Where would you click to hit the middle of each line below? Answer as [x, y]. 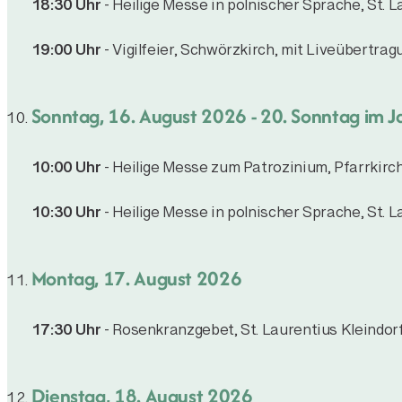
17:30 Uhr [66, 334]
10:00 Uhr [66, 171]
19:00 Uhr [66, 54]
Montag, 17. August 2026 [136, 278]
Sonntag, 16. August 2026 [139, 115]
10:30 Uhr [66, 216]
